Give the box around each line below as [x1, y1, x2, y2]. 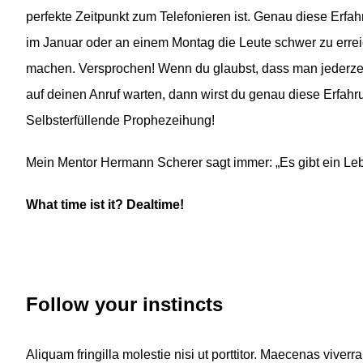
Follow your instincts [26, 293, 223, 316]
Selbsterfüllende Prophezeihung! [26, 113, 215, 128]
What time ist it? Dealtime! [26, 198, 184, 212]
